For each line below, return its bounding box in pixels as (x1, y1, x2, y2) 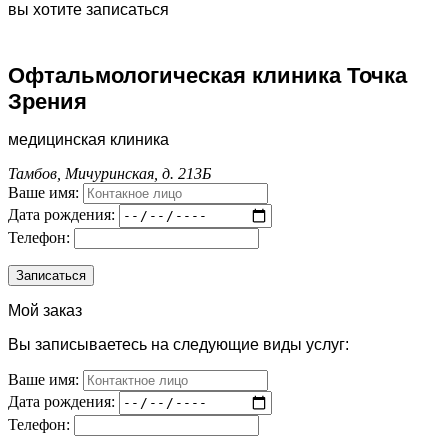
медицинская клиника (8, 130, 169, 148)
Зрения (8, 88, 87, 114)
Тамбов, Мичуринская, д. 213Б (8, 164, 211, 182)
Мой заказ (8, 301, 82, 319)
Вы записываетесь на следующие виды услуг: (8, 335, 349, 353)
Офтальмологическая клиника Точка (8, 62, 407, 88)
